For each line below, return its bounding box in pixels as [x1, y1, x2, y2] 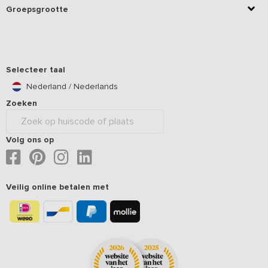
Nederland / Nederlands [26, 81, 118, 92]
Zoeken [6, 98, 37, 108]
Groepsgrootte [6, 4, 68, 14]
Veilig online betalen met [6, 181, 109, 192]
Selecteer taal [6, 64, 65, 75]
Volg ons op [6, 134, 54, 145]
